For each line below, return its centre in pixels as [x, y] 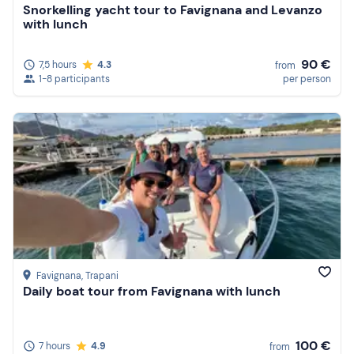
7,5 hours [58, 64]
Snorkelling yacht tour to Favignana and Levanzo [173, 10]
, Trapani [100, 276]
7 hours [55, 346]
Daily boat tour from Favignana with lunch [152, 292]
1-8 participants [74, 79]
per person [307, 79]
